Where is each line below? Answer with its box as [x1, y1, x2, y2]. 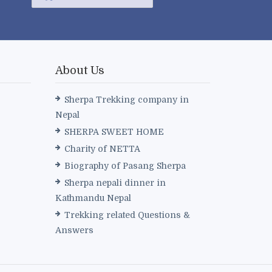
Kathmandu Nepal [55, 193, 131, 203]
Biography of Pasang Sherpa [64, 161, 186, 171]
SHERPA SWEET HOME [64, 127, 164, 137]
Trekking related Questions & [64, 210, 190, 220]
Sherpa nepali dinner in [64, 178, 166, 188]
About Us [55, 64, 104, 77]
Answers [55, 225, 93, 236]
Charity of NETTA [64, 144, 140, 154]
